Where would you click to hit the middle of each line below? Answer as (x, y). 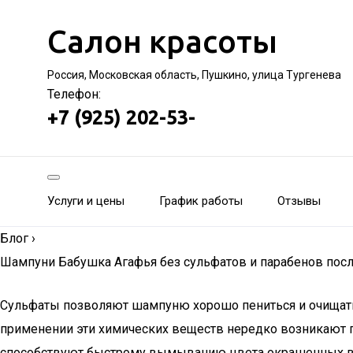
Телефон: (74, 94)
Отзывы (299, 201)
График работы (201, 201)
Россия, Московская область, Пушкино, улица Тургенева (194, 75)
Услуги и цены (86, 201)
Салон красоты (162, 41)
